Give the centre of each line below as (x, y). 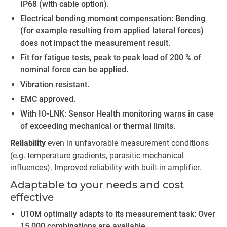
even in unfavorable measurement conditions (128, 143)
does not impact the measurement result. (95, 43)
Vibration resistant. (55, 84)
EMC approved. (48, 99)
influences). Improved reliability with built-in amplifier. (106, 167)
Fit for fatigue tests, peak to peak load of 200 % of (111, 58)
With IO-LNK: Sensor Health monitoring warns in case (117, 114)
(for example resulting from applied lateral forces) (112, 31)
